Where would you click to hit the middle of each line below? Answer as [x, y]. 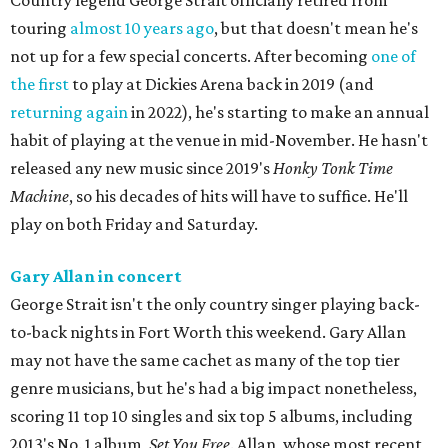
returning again [69, 112]
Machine [39, 196]
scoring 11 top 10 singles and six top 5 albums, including [211, 416]
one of [393, 56]
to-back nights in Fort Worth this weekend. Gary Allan [208, 332]
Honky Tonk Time [333, 168]
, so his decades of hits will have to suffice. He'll [238, 196]
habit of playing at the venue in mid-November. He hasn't [219, 140]
